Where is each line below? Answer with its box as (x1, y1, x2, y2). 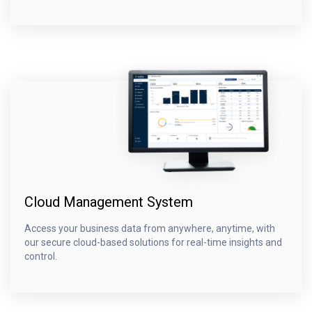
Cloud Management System (24, 194, 193, 211)
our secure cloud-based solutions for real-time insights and (24, 237, 282, 249)
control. (24, 251, 57, 263)
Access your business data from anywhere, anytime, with (24, 223, 275, 235)
